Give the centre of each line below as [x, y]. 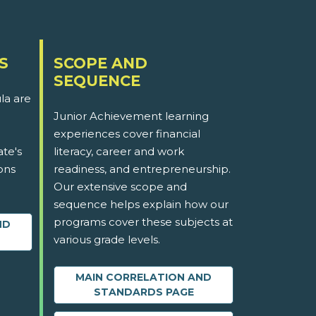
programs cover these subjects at [143, 222]
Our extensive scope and [120, 187]
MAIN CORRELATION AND [144, 278]
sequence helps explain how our [141, 205]
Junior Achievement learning [131, 116]
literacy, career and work [119, 152]
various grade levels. [107, 240]
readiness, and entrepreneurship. [142, 169]
